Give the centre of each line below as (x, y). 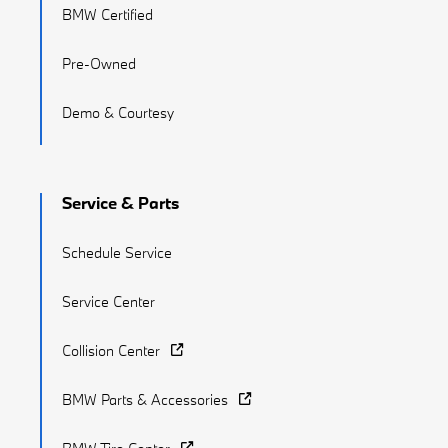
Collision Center (111, 351)
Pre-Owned (99, 64)
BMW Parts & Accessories (145, 400)
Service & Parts (120, 203)
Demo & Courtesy (118, 113)
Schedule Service (117, 253)
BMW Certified (107, 15)
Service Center (108, 302)
